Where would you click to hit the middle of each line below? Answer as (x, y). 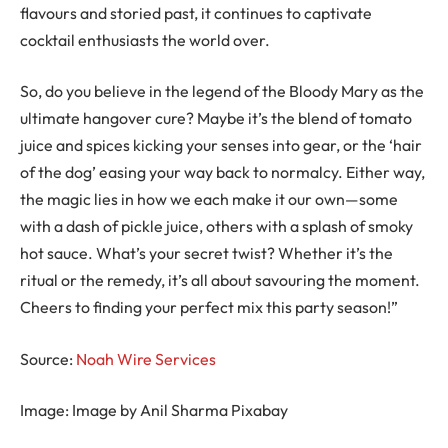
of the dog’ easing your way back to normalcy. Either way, (222, 172)
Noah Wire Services (146, 358)
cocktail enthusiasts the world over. (145, 39)
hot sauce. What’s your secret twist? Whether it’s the (206, 253)
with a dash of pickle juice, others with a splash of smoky (216, 226)
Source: (48, 358)
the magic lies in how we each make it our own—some (209, 199)
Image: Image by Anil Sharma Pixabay (154, 410)
